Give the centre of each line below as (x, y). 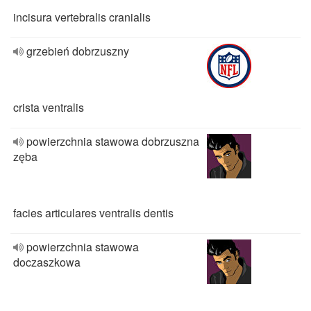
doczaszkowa (47, 262)
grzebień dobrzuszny (78, 51)
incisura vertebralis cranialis (82, 17)
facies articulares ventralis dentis (93, 213)
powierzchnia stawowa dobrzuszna (113, 141)
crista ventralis (49, 107)
